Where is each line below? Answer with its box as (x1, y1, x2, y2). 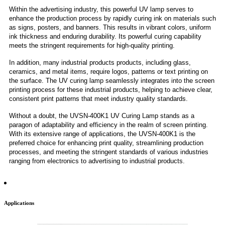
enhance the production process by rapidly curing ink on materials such (9, 15, 216, 23)
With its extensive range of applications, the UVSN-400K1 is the (9, 130, 195, 138)
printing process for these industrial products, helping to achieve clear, (9, 86, 212, 94)
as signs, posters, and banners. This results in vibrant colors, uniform (9, 24, 211, 32)
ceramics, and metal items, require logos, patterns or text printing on (9, 68, 208, 76)
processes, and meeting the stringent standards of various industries (9, 148, 208, 156)
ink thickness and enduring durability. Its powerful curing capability (9, 33, 201, 41)
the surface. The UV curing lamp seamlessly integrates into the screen (9, 77, 214, 85)
